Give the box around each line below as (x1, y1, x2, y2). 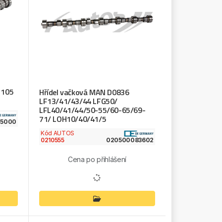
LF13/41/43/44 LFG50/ (39, 95, 117, 107)
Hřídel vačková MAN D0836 (39, 86, 129, 98)
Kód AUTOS (40, 129, 74, 137)
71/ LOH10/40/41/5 (39, 112, 107, 125)
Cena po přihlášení (68, 155, 126, 164)
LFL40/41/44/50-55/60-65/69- (39, 104, 146, 116)
